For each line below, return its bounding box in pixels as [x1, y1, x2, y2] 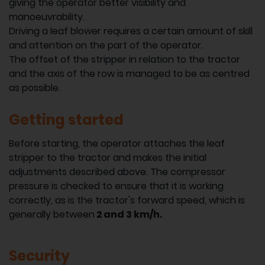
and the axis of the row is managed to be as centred [9, 66, 250, 80]
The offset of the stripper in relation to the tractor [9, 52, 240, 66]
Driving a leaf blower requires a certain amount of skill [9, 24, 253, 38]
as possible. [9, 80, 60, 95]
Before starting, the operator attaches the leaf [9, 136, 225, 150]
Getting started [9, 109, 124, 130]
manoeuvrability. [9, 9, 85, 24]
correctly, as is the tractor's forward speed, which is [9, 193, 245, 207]
